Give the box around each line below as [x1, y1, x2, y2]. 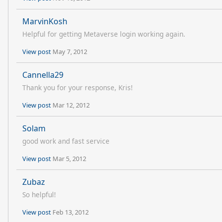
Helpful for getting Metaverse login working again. [22, 29, 185, 39]
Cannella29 [22, 69, 63, 80]
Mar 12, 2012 [53, 101, 90, 110]
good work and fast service [22, 136, 110, 146]
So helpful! [22, 190, 56, 199]
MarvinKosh [22, 16, 67, 27]
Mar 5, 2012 [53, 154, 86, 163]
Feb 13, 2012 [53, 208, 89, 217]
